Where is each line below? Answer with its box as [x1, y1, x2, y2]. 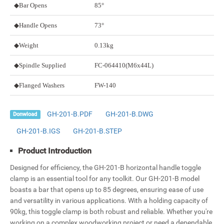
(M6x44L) [125, 61, 153, 69]
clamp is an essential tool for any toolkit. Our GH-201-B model [10, 174, 199, 183]
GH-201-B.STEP [73, 127, 122, 135]
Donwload [13, 110, 37, 117]
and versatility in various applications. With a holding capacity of [10, 196, 208, 205]
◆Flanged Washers [14, 81, 64, 89]
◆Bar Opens [14, 1, 47, 9]
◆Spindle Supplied [14, 61, 66, 69]
